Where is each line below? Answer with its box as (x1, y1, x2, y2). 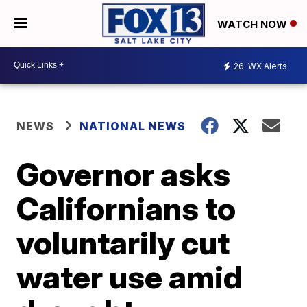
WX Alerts (246, 61, 287, 72)
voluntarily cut (16, 223, 230, 262)
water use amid (16, 257, 243, 296)
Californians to (16, 188, 236, 228)
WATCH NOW (217, 17, 290, 31)
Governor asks (16, 154, 231, 193)
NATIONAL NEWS (79, 119, 186, 133)
